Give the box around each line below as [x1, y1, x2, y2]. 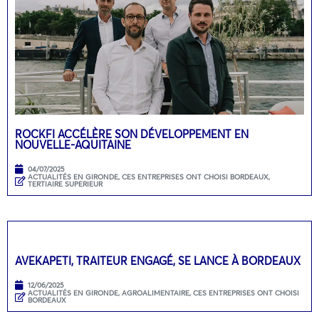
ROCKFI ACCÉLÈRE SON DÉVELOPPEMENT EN [15, 127, 249, 142]
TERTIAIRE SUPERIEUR [28, 179, 103, 189]
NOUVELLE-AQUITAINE [15, 137, 131, 152]
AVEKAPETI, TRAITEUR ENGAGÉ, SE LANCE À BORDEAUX [15, 253, 303, 268]
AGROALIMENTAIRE [122, 288, 189, 298]
